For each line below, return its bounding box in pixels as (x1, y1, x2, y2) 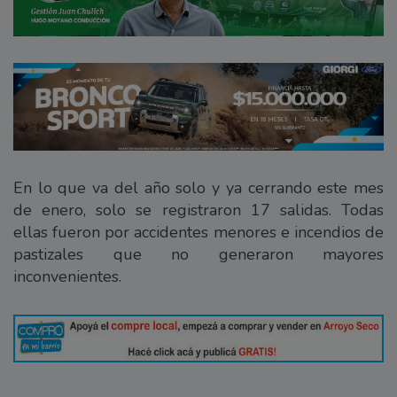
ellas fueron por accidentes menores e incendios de (13, 221, 384, 243)
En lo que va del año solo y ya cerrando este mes (13, 176, 384, 198)
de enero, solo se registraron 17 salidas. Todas (13, 198, 384, 221)
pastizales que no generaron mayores (13, 243, 384, 265)
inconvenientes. (13, 265, 121, 287)
